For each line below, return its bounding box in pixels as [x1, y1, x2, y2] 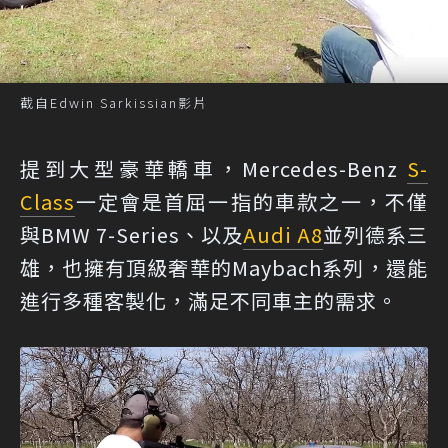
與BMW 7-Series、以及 [20, 219, 243, 249]
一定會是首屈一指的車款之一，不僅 [75, 186, 428, 216]
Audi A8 [243, 219, 323, 249]
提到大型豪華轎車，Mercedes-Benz [20, 153, 407, 183]
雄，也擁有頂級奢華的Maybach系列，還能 [20, 252, 428, 282]
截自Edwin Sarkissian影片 [20, 92, 208, 112]
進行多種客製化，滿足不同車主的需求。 [20, 285, 398, 315]
